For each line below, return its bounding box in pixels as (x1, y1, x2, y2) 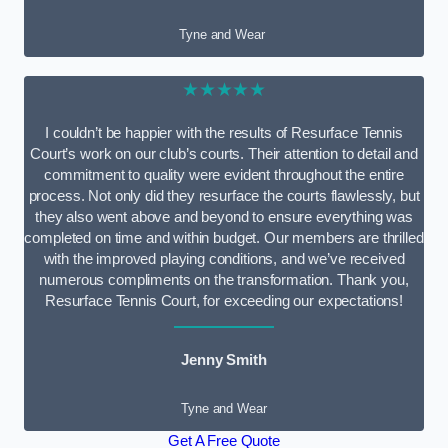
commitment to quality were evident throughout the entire (44, 166, 404, 183)
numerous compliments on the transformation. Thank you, (39, 271, 409, 288)
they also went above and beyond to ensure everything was (35, 208, 413, 225)
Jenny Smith (181, 352, 267, 369)
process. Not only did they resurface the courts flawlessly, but (28, 187, 420, 204)
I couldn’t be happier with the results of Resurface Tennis (45, 124, 403, 141)
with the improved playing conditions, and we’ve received (43, 250, 405, 267)
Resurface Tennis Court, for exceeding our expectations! (44, 292, 403, 309)
